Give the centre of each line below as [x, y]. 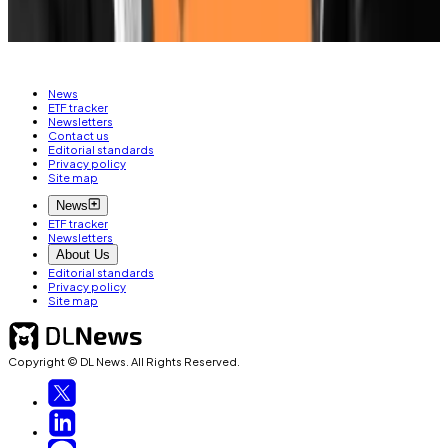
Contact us [78, 135]
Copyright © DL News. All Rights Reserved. [124, 360]
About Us [83, 255]
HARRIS [39, 28]
